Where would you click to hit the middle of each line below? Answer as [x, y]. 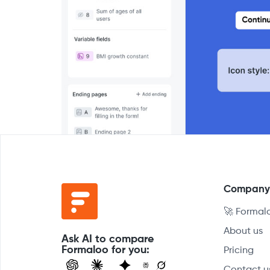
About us [243, 231]
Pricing [239, 250]
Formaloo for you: [105, 250]
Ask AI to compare [108, 239]
